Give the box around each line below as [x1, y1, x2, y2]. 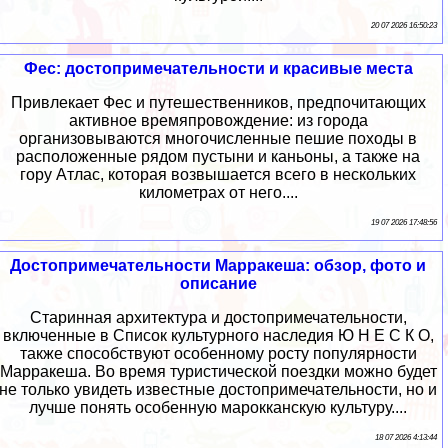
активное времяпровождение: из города [68, 112, 368, 130]
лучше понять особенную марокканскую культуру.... [29, 399, 407, 417]
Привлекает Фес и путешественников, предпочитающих [10, 94, 426, 112]
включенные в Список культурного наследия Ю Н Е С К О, [2, 327, 434, 345]
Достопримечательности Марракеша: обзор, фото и [10, 257, 426, 275]
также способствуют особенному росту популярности [19, 345, 417, 363]
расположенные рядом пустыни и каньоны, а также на [16, 148, 420, 166]
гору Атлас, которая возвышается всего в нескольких [20, 166, 416, 184]
